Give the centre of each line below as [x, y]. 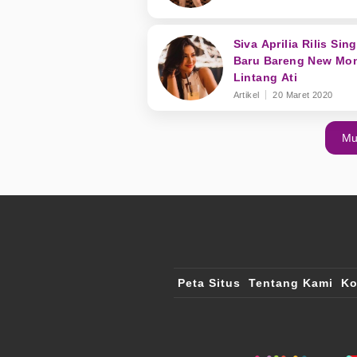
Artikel [246, 95]
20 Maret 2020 [303, 95]
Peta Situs [209, 283]
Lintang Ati [265, 77]
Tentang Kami [291, 283]
